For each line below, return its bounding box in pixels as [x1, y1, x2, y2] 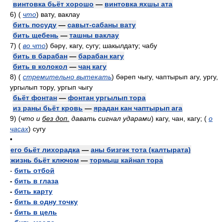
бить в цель [14, 208, 57, 216]
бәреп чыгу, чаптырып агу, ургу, [114, 73, 218, 81]
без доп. [42, 114, 69, 122]
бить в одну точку [14, 198, 78, 206]
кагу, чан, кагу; [154, 114, 204, 122]
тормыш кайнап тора [90, 156, 163, 164]
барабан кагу [78, 52, 124, 60]
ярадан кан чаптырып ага [94, 104, 182, 112]
